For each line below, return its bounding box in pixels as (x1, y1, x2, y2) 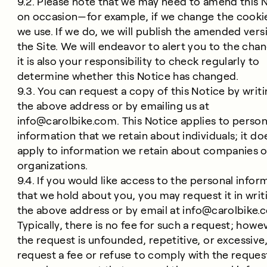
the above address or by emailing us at (17, 100, 210, 112)
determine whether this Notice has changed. (17, 70, 239, 82)
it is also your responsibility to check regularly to (17, 55, 260, 67)
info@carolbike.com (17, 115, 117, 127)
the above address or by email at (17, 204, 183, 216)
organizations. (17, 160, 88, 172)
